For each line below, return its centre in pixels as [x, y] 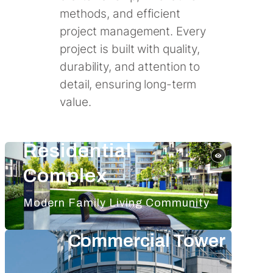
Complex [65, 175]
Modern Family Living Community [116, 203]
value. [76, 102]
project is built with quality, [130, 49]
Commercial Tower [147, 240]
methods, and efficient [120, 14]
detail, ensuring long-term [128, 84]
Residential [77, 151]
